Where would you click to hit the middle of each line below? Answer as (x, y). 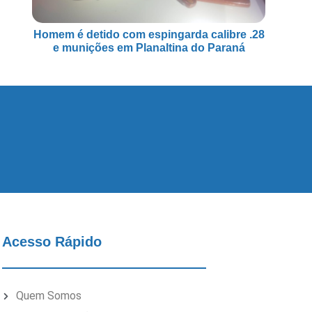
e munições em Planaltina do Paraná (149, 48)
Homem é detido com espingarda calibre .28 (149, 35)
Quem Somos (49, 296)
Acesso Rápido (52, 242)
